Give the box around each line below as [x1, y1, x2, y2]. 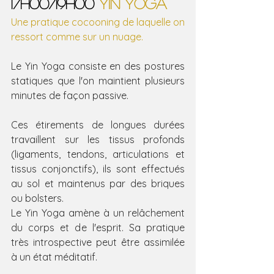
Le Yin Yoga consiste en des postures [11, 60, 185, 73]
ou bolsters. [11, 192, 64, 205]
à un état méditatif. [11, 251, 97, 264]
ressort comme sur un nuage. [11, 31, 143, 43]
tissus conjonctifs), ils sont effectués [11, 163, 185, 176]
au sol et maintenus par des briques [11, 177, 185, 190]
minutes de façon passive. [11, 89, 128, 102]
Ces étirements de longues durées [11, 119, 185, 131]
